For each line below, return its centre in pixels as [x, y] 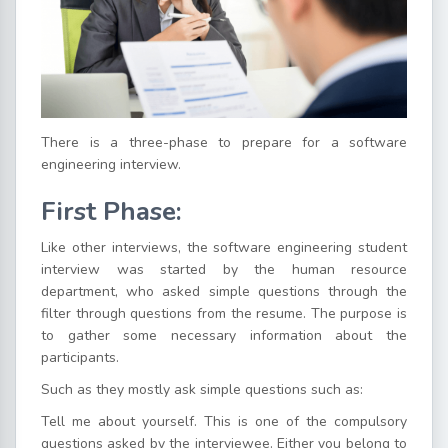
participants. [80, 358]
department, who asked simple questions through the [224, 292]
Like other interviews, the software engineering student [224, 248]
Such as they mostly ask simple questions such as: [204, 390]
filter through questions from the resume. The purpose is [224, 314]
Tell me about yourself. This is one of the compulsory [224, 422]
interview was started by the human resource [224, 270]
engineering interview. [111, 165]
